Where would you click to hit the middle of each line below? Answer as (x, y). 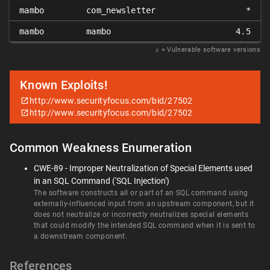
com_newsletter (121, 11)
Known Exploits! (64, 85)
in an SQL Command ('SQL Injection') (102, 181)
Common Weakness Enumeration (101, 148)
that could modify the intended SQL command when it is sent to (145, 226)
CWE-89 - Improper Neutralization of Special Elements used (143, 168)
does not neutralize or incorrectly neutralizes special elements (141, 215)
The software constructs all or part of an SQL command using (141, 193)
